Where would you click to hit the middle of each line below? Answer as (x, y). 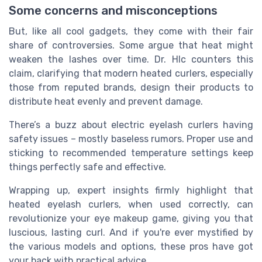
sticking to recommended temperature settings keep (131, 153)
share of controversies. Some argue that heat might (131, 46)
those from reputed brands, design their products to (131, 88)
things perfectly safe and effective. (87, 167)
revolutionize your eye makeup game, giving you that (131, 219)
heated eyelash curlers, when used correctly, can (131, 205)
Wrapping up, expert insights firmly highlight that (131, 191)
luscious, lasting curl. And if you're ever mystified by (131, 233)
